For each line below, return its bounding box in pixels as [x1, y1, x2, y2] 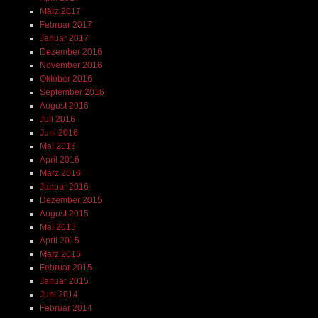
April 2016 [39, 154, 79, 165]
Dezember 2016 [39, 46, 102, 57]
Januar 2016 [39, 181, 89, 192]
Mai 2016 [39, 141, 76, 151]
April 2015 [39, 235, 79, 246]
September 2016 [39, 87, 104, 97]
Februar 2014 [39, 302, 92, 313]
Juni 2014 [39, 289, 78, 300]
